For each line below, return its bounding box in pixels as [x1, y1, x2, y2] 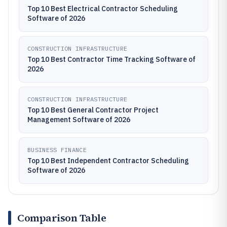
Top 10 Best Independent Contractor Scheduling [27, 156, 189, 165]
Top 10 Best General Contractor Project [27, 105, 159, 115]
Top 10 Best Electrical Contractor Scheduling [27, 4, 178, 13]
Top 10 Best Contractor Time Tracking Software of [27, 55, 196, 64]
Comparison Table [17, 211, 106, 225]
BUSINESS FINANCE [27, 146, 87, 154]
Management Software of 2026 [27, 115, 130, 124]
